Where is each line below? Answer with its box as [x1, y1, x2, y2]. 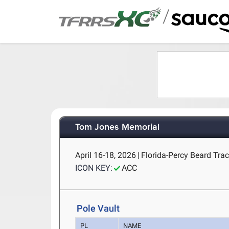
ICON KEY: [75, 163, 113, 173]
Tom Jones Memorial [75, 122, 160, 133]
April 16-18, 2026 [75, 150, 136, 160]
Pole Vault [77, 203, 120, 214]
